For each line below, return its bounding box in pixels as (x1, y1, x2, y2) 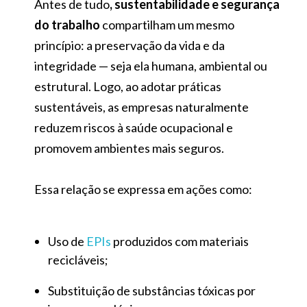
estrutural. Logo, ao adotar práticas (34, 78, 221, 94)
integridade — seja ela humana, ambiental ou (34, 58, 267, 73)
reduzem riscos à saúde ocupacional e (34, 119, 233, 135)
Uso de (48, 233, 86, 249)
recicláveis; (48, 251, 108, 267)
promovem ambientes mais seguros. (34, 140, 224, 156)
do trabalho (34, 16, 100, 32)
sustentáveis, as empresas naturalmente (34, 99, 249, 114)
